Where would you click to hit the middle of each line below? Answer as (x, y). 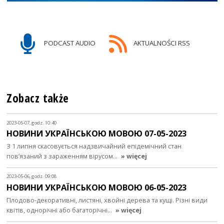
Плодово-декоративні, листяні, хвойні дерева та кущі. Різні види (107, 200)
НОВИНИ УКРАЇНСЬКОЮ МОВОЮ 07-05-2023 (97, 133)
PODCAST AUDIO (69, 43)
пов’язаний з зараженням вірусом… (63, 156)
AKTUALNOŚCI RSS (161, 43)
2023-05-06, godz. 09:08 (32, 176)
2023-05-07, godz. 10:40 (32, 122)
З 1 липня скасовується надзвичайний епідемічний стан (94, 146)
